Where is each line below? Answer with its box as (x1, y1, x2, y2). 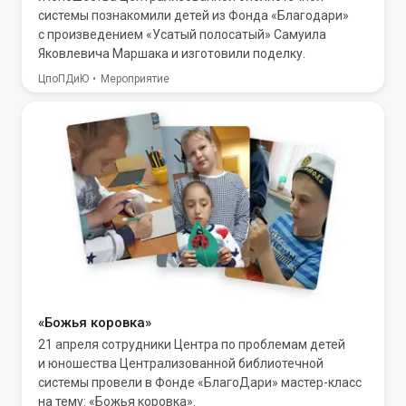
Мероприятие (101, 72, 169, 85)
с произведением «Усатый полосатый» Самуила (38, 27, 326, 42)
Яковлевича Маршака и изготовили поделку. (38, 46, 305, 61)
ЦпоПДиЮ (38, 72, 89, 85)
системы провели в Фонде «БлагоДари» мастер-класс (38, 375, 362, 390)
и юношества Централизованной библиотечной (38, 356, 324, 371)
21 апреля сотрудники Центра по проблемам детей (38, 337, 345, 352)
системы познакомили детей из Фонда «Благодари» (38, 8, 349, 23)
